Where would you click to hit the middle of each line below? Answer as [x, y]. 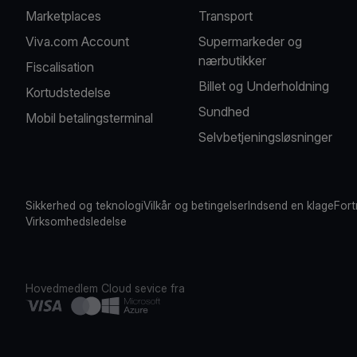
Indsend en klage [291, 205]
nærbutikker [233, 61]
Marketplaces [63, 16]
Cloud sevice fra [143, 288]
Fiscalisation [60, 67]
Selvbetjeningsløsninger [266, 137]
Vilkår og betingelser [196, 205]
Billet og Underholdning [264, 86]
